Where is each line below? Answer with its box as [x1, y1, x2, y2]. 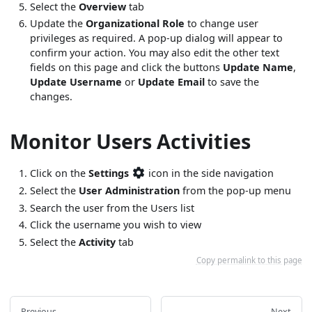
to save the [205, 75, 260, 89]
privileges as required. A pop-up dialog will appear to [30, 31, 283, 45]
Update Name [223, 61, 294, 75]
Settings [88, 166, 130, 180]
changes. [30, 90, 73, 104]
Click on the [30, 166, 89, 180]
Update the [30, 17, 86, 31]
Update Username [30, 75, 123, 89]
